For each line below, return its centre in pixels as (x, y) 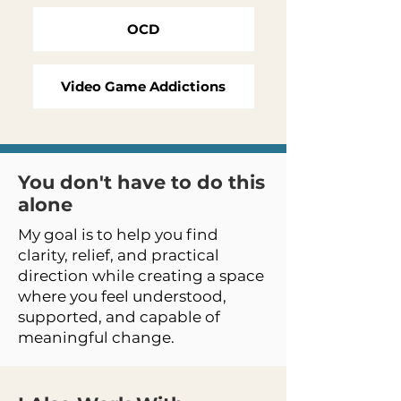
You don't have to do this (141, 182)
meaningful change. (96, 337)
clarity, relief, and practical (119, 255)
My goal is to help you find (118, 235)
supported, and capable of (119, 317)
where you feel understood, (122, 296)
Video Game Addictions (143, 86)
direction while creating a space (141, 276)
